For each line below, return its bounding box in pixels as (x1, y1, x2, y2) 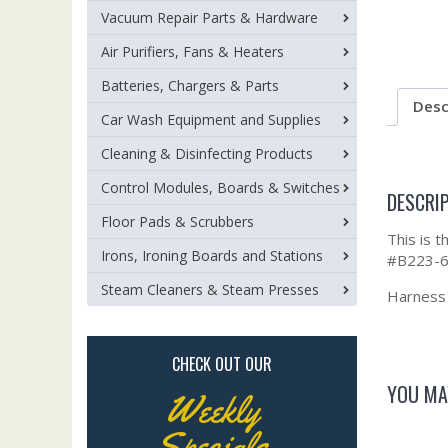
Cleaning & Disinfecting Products (101, 144, 313, 163)
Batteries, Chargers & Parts (101, 76, 279, 95)
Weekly (165, 387, 259, 433)
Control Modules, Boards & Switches (101, 178, 340, 197)
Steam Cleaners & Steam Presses (101, 280, 319, 299)
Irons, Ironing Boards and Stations (101, 246, 323, 265)
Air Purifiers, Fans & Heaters (101, 42, 284, 61)
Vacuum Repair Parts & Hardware (101, 8, 318, 27)
